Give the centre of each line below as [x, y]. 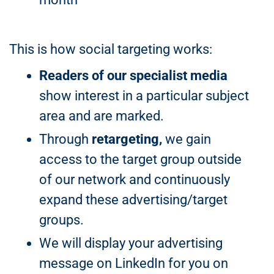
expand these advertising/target [133, 200]
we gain [186, 139]
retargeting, [127, 139]
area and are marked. [101, 116]
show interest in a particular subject [144, 96]
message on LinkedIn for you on [133, 263]
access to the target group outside [140, 159]
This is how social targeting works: [111, 49]
